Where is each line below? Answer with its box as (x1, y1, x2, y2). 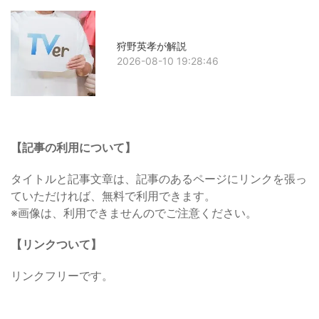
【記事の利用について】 (11, 140, 136, 155)
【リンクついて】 (11, 236, 102, 251)
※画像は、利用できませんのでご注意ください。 (11, 205, 257, 220)
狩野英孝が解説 (117, 40, 187, 53)
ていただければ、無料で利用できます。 (11, 188, 216, 203)
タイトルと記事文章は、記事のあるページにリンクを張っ (11, 171, 307, 186)
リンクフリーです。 (11, 268, 113, 283)
